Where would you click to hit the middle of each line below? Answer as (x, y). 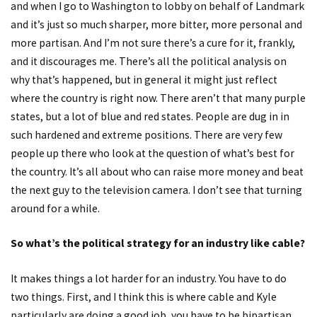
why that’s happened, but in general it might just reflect (144, 79)
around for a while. (55, 208)
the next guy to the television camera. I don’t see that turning (156, 190)
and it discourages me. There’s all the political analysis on (149, 61)
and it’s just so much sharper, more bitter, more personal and (156, 24)
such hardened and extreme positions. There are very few (146, 134)
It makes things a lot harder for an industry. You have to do (149, 278)
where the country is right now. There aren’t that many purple (158, 98)
